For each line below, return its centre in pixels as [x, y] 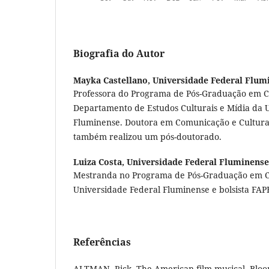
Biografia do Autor [119, 54]
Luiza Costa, [100, 162]
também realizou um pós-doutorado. [149, 137]
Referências [102, 242]
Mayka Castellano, [113, 80]
